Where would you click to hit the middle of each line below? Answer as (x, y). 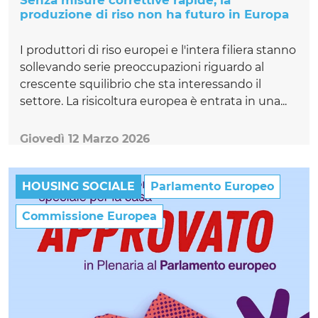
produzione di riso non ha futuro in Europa (154, 15)
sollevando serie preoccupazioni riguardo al (142, 67)
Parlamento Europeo (212, 187)
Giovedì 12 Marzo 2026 (85, 139)
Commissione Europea (89, 216)
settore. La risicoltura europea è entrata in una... (153, 102)
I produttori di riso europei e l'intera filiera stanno (158, 50)
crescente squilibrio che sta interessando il (141, 84)
